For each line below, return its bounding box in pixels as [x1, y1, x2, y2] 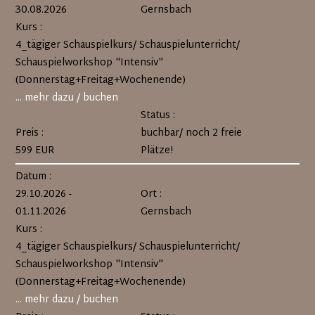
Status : [140, 107, 175, 124]
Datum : [15, 168, 52, 186]
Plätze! [140, 142, 173, 160]
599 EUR [15, 142, 56, 160]
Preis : [15, 124, 44, 142]
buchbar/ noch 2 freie [140, 124, 242, 142]
